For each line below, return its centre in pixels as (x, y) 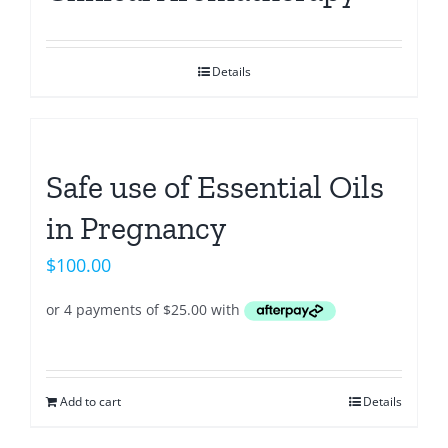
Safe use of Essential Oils (215, 186)
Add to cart (90, 401)
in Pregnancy (136, 227)
